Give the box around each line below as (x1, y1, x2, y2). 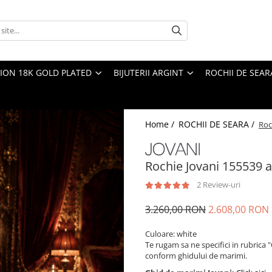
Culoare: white (145, 228, 197, 240)
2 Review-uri (197, 179, 240, 191)
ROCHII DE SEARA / (178, 118, 257, 130)
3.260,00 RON (145, 203, 206, 217)
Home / (145, 118, 177, 130)
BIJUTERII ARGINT (114, 67, 183, 78)
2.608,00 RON (208, 203, 269, 217)
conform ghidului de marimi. (145, 250, 249, 262)
